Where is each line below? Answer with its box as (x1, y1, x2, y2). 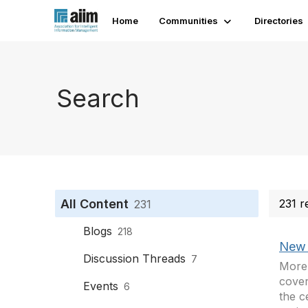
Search (56, 82, 140, 113)
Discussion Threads (83, 252, 186, 265)
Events (83, 279, 118, 293)
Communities (159, 15, 219, 26)
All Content (60, 197, 129, 211)
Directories (254, 15, 304, 26)
